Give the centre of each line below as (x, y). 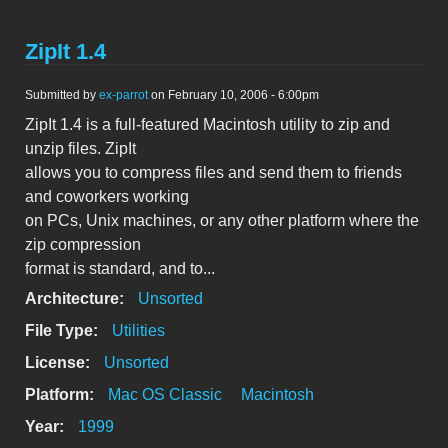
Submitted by (62, 95)
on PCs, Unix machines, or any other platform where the (222, 221)
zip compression (83, 245)
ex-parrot (123, 95)
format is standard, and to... (120, 269)
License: (59, 363)
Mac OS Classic (164, 395)
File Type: (63, 331)
